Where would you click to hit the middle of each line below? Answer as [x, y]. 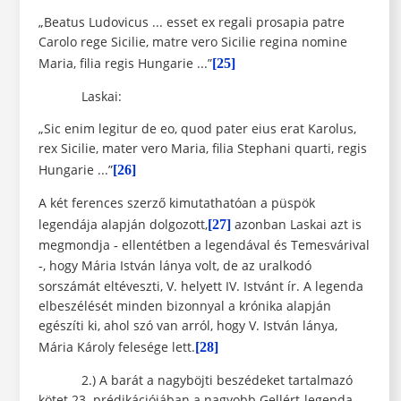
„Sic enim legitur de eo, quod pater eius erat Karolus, [197, 129]
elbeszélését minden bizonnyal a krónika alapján [184, 306]
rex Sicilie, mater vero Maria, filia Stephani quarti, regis [202, 149]
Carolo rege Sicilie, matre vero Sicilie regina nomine [192, 42]
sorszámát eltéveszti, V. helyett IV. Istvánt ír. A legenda [200, 286]
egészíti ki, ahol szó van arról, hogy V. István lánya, [188, 326]
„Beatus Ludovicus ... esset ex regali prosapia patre [191, 22]
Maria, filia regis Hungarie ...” [125, 64]
